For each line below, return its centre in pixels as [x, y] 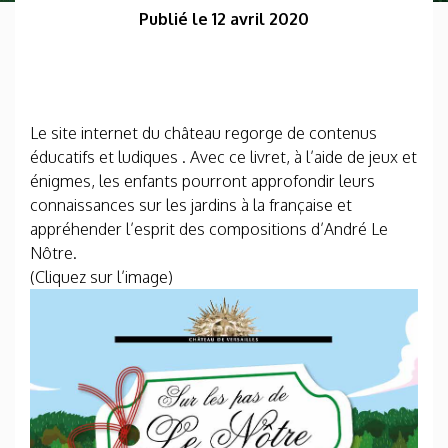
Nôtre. [55, 253]
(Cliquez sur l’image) [101, 277]
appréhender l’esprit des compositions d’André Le [209, 229]
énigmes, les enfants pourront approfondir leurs [202, 181]
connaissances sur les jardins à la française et [191, 205]
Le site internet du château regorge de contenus [203, 133]
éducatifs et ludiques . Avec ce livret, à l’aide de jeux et [223, 157]
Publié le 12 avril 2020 [224, 19]
